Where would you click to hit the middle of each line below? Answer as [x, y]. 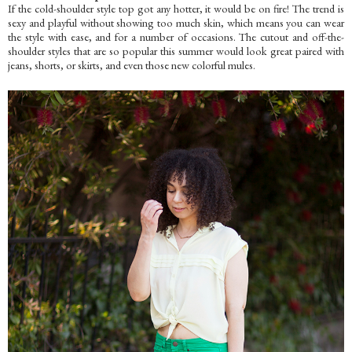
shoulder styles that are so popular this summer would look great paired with [176, 50]
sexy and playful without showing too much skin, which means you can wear [176, 22]
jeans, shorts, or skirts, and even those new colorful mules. [132, 64]
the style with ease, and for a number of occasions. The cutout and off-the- [176, 36]
